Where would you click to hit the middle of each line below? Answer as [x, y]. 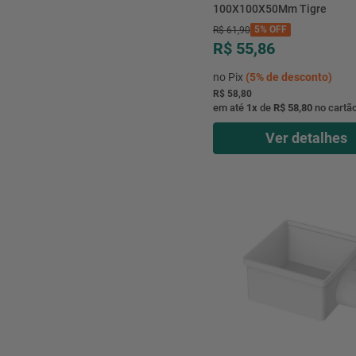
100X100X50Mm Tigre [269, 8]
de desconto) [298, 77]
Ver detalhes [306, 137]
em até [229, 107]
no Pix [229, 77]
